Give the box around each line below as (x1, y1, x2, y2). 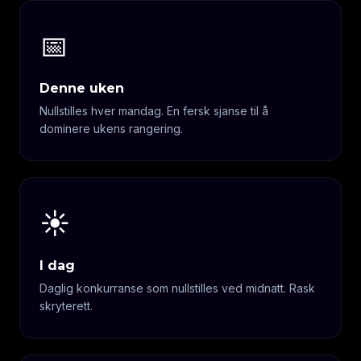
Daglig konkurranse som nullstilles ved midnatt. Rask (39, 281, 315, 295)
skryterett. (39, 299, 93, 313)
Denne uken (39, 81, 124, 96)
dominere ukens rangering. (39, 122, 183, 135)
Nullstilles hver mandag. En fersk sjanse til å (39, 104, 268, 118)
